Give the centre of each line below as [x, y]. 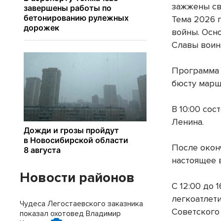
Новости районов [77, 178]
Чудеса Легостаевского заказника [81, 204]
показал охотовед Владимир [70, 214]
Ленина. [188, 122]
